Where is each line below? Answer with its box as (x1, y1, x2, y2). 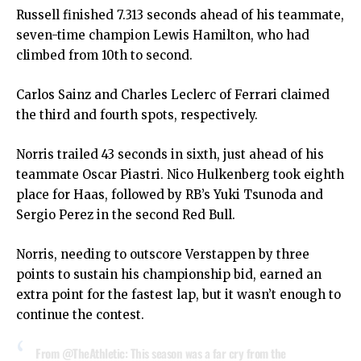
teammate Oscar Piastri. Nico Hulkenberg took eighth (16, 167, 344, 182)
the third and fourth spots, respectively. (16, 107, 258, 122)
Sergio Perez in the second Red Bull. (16, 207, 235, 222)
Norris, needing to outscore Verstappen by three (16, 247, 309, 262)
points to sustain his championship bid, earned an (16, 267, 322, 282)
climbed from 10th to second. (16, 48, 193, 63)
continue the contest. (16, 307, 144, 322)
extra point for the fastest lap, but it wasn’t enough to (16, 287, 341, 302)
